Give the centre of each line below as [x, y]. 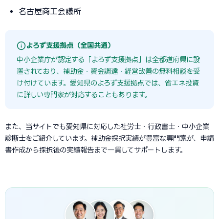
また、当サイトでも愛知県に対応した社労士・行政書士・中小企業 [107, 126]
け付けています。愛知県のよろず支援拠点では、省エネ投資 [108, 83]
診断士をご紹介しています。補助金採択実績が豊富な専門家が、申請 [109, 138]
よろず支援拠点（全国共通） [70, 45]
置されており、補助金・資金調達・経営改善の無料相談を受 [108, 71]
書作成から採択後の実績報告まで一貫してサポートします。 [96, 150]
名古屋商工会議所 [50, 11]
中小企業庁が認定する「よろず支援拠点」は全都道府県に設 [108, 59]
